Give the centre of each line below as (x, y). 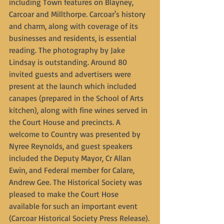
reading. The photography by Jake (68, 50)
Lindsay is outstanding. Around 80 (69, 62)
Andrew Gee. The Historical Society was (76, 182)
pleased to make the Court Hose (65, 194)
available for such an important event (74, 206)
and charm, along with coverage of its (74, 26)
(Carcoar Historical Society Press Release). (79, 218)
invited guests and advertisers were (71, 74)
